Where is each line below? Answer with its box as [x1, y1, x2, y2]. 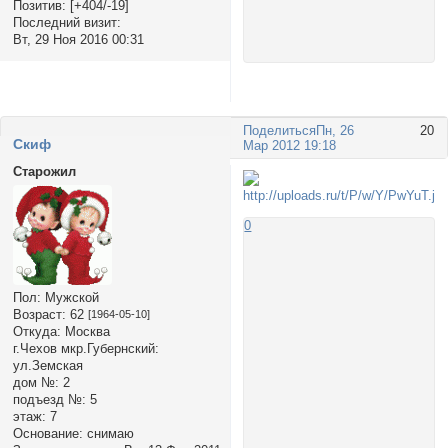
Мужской [40, 290, 99, 306]
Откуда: [12, 324, 61, 340]
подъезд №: [12, 392, 86, 408]
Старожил [12, 164, 76, 180]
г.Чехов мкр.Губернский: [12, 341, 159, 357]
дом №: [12, 375, 59, 391]
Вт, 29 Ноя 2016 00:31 [12, 32, 144, 48]
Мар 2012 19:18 [243, 137, 337, 153]
